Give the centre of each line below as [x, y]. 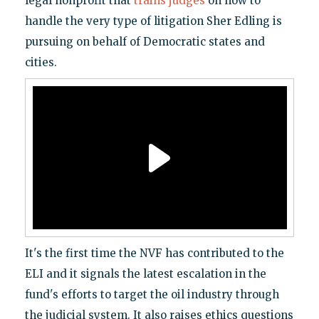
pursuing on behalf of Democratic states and [145, 42]
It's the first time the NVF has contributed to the [154, 253]
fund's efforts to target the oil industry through [152, 295]
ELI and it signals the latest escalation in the [145, 274]
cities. [41, 63]
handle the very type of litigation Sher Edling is [153, 21]
